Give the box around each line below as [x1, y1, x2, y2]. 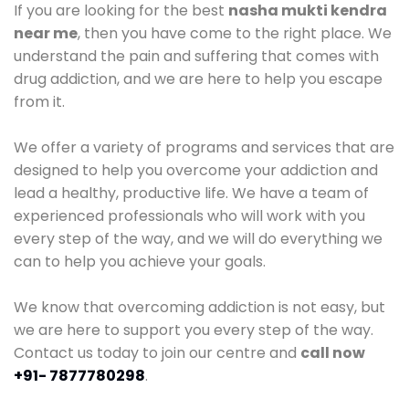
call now [300, 342, 365, 364]
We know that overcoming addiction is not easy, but [14, 297, 385, 319]
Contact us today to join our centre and [14, 342, 300, 364]
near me [14, 23, 78, 45]
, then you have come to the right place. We [78, 23, 392, 45]
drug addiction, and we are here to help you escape [14, 68, 383, 90]
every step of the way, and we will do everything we [14, 228, 383, 250]
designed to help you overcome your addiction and [14, 160, 378, 182]
